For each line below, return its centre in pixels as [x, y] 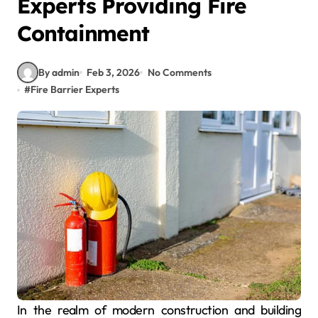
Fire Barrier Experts [75, 89]
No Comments [179, 72]
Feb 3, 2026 [114, 72]
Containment [83, 33]
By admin [59, 72]
